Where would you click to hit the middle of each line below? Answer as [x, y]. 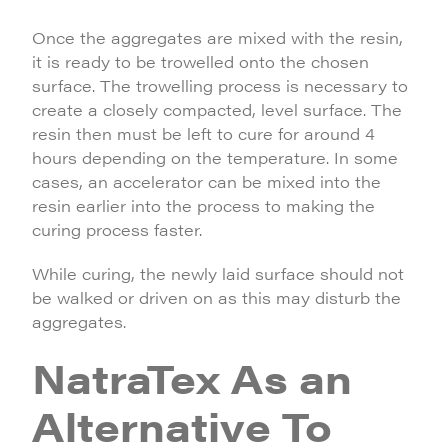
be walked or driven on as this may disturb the [216, 297]
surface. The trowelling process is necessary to [220, 85]
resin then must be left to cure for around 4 [203, 133]
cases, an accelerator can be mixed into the [206, 181]
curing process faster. [117, 229]
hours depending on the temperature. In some [215, 157]
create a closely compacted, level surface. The [217, 109]
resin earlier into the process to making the [203, 205]
